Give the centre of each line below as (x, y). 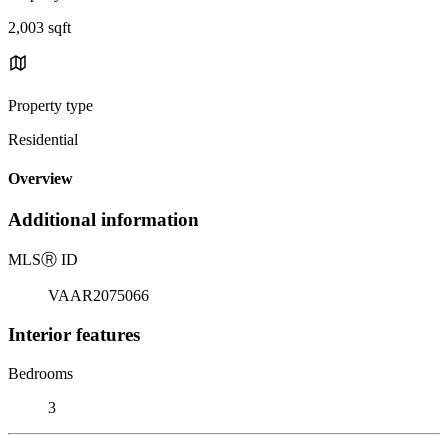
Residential (43, 139)
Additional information (103, 220)
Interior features (74, 334)
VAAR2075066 (98, 296)
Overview (40, 179)
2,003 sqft (39, 27)
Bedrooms (40, 373)
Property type (50, 105)
